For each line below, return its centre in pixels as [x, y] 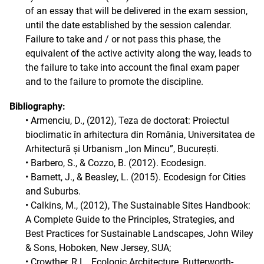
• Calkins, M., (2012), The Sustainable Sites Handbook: [138, 205]
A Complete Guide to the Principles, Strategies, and [130, 220]
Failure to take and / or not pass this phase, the [123, 39]
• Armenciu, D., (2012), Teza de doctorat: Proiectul [127, 121]
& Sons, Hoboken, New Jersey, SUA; [98, 248]
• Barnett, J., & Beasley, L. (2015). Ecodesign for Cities [136, 177]
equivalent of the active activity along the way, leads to [138, 53]
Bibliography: [37, 106]
